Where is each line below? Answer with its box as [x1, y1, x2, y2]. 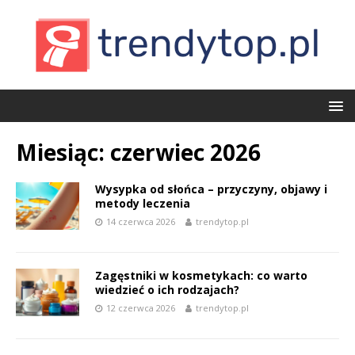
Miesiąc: [16, 137, 110, 167]
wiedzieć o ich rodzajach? [95, 282, 239, 297]
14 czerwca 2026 [106, 216, 175, 227]
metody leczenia [95, 196, 190, 211]
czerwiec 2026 [110, 137, 261, 167]
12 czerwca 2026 [106, 302, 175, 314]
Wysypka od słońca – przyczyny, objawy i [95, 181, 327, 197]
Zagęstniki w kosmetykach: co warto [95, 268, 307, 283]
